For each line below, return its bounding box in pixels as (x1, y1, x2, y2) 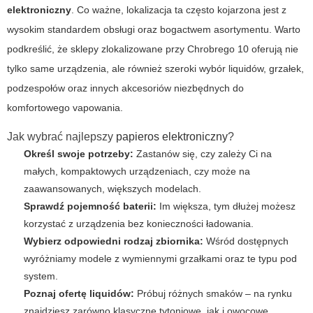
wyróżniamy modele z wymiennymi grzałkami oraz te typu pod (24, 253, 297, 265)
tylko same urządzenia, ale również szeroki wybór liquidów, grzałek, (7, 63, 304, 75)
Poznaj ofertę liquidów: (24, 288, 134, 300)
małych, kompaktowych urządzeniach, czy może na (24, 166, 250, 177)
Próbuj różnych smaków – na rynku (134, 288, 292, 300)
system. (24, 270, 58, 282)
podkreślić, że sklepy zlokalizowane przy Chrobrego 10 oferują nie (7, 43, 298, 55)
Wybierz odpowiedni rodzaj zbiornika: (24, 235, 203, 247)
